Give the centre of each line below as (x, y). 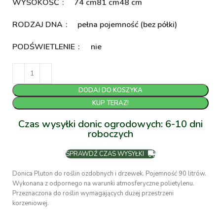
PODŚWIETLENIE (45, 47)
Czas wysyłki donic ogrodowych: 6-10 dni (110, 124)
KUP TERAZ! (110, 103)
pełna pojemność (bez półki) (128, 25)
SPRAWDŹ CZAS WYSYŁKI (105, 154)
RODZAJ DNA (39, 24)
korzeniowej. (31, 203)
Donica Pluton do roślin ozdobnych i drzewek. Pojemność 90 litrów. (110, 173)
